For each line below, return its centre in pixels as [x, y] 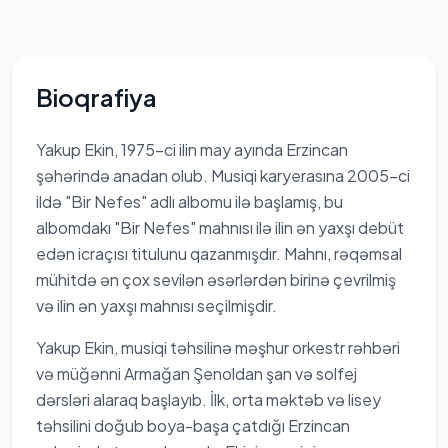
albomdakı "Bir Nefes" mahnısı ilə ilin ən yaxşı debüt [220, 227]
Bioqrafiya [96, 97]
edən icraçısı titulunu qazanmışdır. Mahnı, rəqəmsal [219, 253]
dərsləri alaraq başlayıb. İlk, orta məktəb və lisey [208, 399]
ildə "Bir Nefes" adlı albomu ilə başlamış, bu [189, 201]
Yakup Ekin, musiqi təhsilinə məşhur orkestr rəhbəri [218, 347]
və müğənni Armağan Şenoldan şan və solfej [196, 373]
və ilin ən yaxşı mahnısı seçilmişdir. [156, 305]
